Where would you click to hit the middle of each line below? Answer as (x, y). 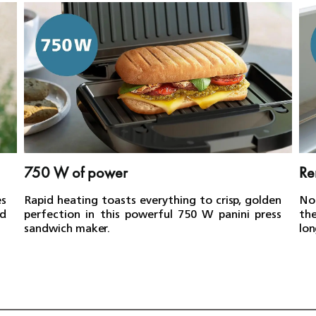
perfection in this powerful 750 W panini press (152, 213)
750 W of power (75, 172)
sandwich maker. (67, 227)
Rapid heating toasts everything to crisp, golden (152, 199)
